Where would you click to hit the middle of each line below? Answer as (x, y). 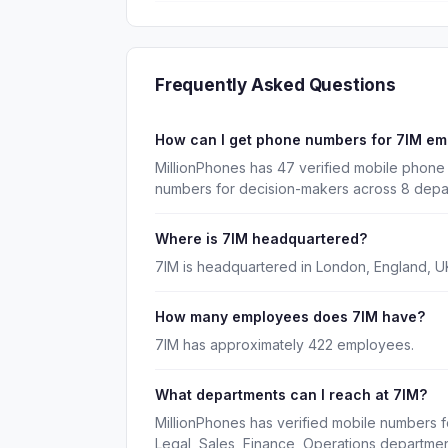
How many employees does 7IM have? (290, 316)
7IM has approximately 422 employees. (284, 344)
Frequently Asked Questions (275, 85)
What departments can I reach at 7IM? (291, 394)
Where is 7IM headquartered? (261, 238)
